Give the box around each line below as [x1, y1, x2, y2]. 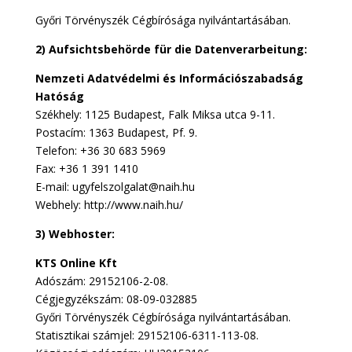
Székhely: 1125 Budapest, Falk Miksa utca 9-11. [35, 107, 275, 122]
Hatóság [35, 89, 84, 104]
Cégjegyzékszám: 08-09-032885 [35, 291, 197, 306]
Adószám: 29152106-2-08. [35, 273, 168, 288]
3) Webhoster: [35, 226, 115, 241]
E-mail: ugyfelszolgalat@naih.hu [35, 179, 195, 194]
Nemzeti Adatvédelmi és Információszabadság [35, 71, 303, 86]
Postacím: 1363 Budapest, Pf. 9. [35, 125, 197, 140]
